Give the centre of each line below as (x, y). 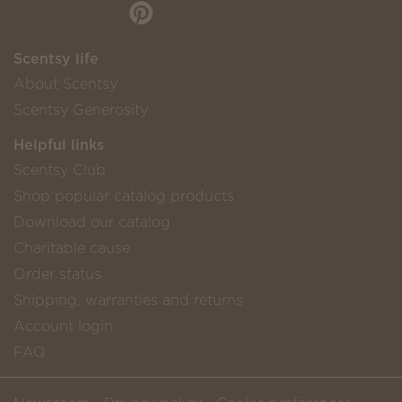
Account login (63, 326)
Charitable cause (72, 248)
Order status (57, 274)
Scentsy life (56, 59)
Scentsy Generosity (81, 110)
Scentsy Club (60, 170)
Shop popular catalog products (124, 196)
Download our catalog (92, 222)
